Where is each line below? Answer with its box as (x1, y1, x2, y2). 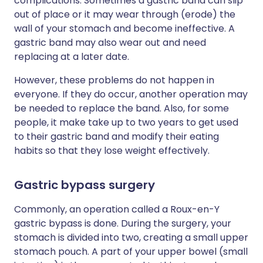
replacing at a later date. (14, 50, 129, 64)
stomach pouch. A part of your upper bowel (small (14, 245, 248, 259)
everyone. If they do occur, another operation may (14, 87, 248, 102)
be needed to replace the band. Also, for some (14, 102, 229, 116)
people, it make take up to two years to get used (14, 116, 238, 130)
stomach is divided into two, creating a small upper (14, 231, 248, 245)
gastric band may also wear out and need (14, 36, 206, 50)
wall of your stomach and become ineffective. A (14, 22, 235, 36)
